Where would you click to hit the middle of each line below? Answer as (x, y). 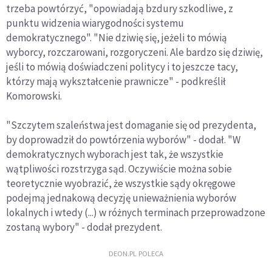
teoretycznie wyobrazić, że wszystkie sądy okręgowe (121, 184)
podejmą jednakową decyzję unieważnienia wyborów (121, 198)
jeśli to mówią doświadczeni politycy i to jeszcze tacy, (122, 67)
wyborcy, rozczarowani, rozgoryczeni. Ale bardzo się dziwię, (134, 53)
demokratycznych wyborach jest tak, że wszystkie (115, 155)
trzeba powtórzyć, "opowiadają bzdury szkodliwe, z (120, 9)
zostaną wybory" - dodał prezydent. (84, 227)
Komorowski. (34, 96)
